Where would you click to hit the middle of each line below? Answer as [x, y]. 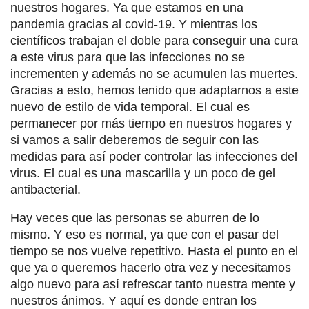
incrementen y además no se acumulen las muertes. [154, 74]
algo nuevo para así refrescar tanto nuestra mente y [153, 285]
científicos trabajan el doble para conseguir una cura [154, 41]
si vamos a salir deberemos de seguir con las [134, 140]
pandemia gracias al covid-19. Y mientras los [134, 24]
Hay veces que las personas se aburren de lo [135, 218]
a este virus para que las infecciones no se [128, 58]
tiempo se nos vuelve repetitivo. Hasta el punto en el [154, 251]
